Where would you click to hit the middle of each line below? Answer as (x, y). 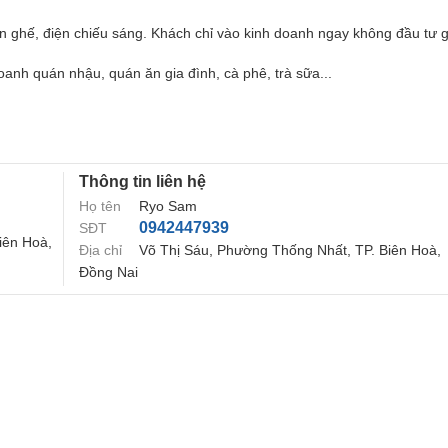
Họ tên (100, 206)
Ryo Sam (168, 206)
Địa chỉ (100, 250)
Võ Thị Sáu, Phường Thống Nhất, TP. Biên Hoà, (290, 250)
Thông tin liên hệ (142, 181)
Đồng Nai (108, 272)
